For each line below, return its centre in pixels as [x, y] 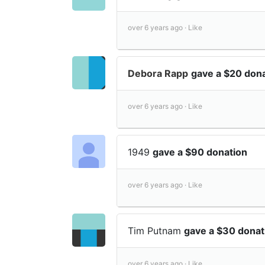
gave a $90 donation [200, 152]
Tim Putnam [156, 231]
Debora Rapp [158, 74]
